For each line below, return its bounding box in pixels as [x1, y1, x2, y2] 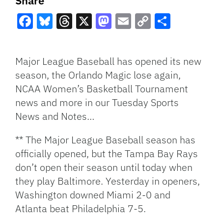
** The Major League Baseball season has [15, 133, 196, 146]
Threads [56, 28, 115, 49]
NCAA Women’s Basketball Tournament [15, 82, 189, 95]
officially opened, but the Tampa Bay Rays [15, 147, 198, 160]
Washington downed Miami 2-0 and [15, 188, 171, 201]
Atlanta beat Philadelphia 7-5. [15, 202, 146, 215]
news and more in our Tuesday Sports [15, 96, 179, 109]
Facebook [17, 28, 86, 49]
